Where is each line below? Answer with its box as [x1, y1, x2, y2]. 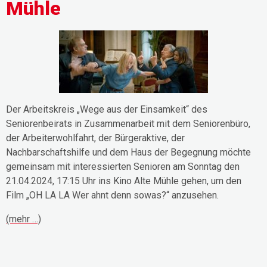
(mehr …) [6, 213, 41, 225]
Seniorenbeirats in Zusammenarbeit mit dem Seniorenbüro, [6, 117, 250, 129]
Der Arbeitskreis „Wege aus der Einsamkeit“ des [6, 103, 207, 115]
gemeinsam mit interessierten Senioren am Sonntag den [6, 160, 240, 172]
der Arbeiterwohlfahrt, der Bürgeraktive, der [6, 132, 185, 144]
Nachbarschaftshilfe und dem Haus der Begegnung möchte [6, 146, 251, 158]
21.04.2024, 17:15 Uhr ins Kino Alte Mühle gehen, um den [6, 175, 241, 187]
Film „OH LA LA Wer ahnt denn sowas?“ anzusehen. [6, 189, 219, 201]
